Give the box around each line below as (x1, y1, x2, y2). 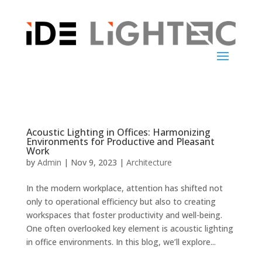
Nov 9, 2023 (70, 156, 117, 168)
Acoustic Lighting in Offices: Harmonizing (26, 125, 211, 139)
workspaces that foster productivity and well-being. (26, 209, 222, 220)
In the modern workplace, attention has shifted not (26, 182, 223, 194)
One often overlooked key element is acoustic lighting (26, 222, 233, 234)
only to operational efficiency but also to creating (26, 195, 216, 207)
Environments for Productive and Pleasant (26, 135, 215, 148)
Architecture (126, 156, 172, 168)
